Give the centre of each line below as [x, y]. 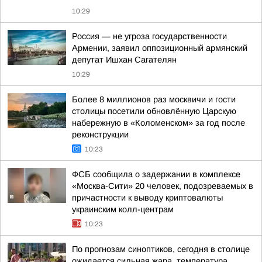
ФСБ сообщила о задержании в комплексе [156, 174]
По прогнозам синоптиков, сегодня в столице [161, 249]
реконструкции [100, 135]
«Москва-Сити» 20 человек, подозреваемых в [163, 186]
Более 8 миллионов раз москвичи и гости [154, 99]
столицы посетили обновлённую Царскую [154, 111]
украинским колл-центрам [123, 209]
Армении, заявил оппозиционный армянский [160, 48]
